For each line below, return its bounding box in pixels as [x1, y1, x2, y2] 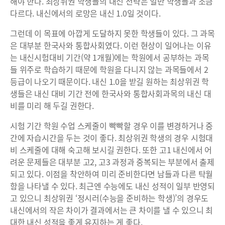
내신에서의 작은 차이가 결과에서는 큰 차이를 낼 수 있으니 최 [10, 204, 213, 216]
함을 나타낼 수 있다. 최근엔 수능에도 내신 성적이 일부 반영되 [10, 180, 215, 192]
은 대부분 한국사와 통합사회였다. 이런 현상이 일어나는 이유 [10, 39, 211, 51]
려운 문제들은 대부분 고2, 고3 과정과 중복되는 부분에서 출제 [10, 156, 214, 168]
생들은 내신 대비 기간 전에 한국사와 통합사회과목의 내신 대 [10, 87, 211, 99]
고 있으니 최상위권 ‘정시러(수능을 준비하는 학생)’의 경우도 [10, 192, 209, 204]
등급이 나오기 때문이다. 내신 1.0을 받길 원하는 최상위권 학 [10, 75, 209, 87]
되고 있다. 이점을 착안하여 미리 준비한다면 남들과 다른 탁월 [10, 168, 213, 180]
